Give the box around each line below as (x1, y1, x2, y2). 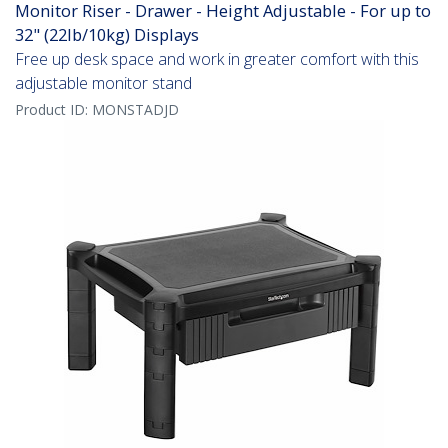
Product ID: (15, 100, 92, 120)
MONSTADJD (92, 100, 179, 120)
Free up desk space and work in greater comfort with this (15, 48, 419, 71)
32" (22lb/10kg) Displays (15, 23, 199, 47)
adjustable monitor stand (15, 72, 192, 95)
